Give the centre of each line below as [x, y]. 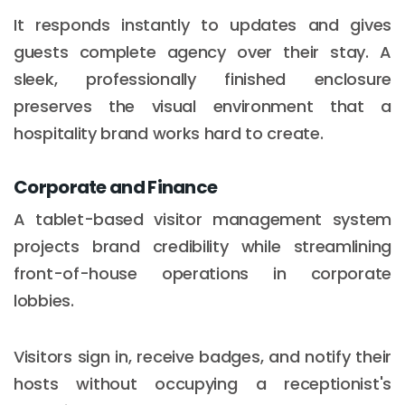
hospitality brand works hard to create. [169, 133]
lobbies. [44, 300]
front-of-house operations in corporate [202, 273]
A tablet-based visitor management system [202, 219]
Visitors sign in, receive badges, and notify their [202, 356]
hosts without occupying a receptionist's [202, 383]
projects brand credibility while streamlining [202, 246]
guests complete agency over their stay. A [202, 52]
